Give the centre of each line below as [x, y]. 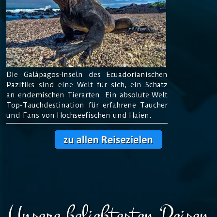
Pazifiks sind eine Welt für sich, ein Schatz [87, 85]
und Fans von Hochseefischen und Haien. [79, 115]
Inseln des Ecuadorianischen [115, 75]
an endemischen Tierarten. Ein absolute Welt [87, 95]
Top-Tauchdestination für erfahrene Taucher [87, 105]
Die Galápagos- [34, 75]
